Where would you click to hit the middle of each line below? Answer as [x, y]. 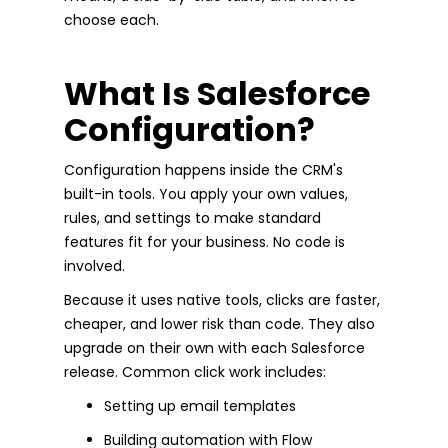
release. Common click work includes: [195, 371]
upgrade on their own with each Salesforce [214, 347]
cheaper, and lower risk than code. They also [219, 323]
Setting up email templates [200, 405]
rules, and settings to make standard [192, 217]
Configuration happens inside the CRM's [203, 169]
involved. [94, 265]
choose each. [111, 19]
